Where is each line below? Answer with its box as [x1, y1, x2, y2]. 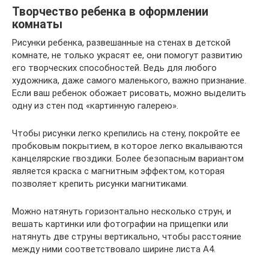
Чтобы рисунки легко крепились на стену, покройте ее [12, 127, 240, 139]
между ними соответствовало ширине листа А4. [12, 243, 216, 255]
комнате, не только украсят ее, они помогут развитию [12, 49, 243, 61]
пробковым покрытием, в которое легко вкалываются [12, 140, 243, 151]
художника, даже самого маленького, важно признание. [12, 74, 246, 86]
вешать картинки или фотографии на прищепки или [12, 218, 228, 229]
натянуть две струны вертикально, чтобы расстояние [12, 231, 241, 242]
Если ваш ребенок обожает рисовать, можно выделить [12, 87, 246, 98]
